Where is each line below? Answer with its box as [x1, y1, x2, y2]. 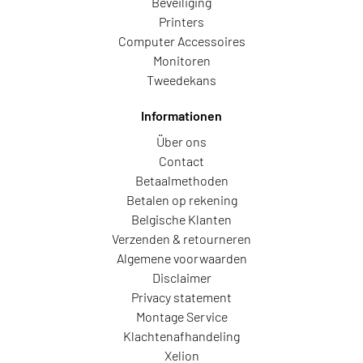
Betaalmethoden [135, 173, 228, 188]
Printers [159, 14, 204, 29]
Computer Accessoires [117, 33, 246, 49]
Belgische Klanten [131, 211, 232, 227]
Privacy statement [131, 289, 232, 305]
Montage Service [135, 309, 228, 324]
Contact [159, 153, 204, 169]
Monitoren [152, 53, 211, 68]
